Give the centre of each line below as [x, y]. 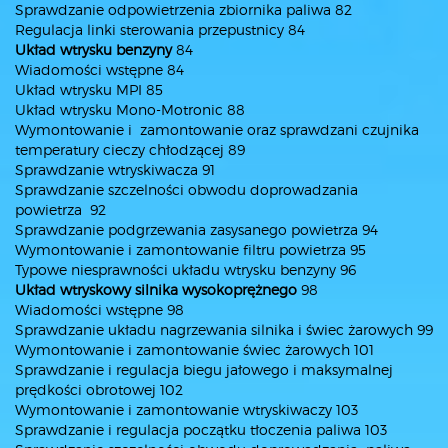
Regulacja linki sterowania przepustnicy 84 [160, 29]
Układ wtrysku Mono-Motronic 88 [130, 109]
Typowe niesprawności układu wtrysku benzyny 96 [185, 269]
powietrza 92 [60, 209]
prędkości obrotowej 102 [99, 389]
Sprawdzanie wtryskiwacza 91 [115, 169]
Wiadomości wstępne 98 [99, 309]
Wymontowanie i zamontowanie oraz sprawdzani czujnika [217, 129]
